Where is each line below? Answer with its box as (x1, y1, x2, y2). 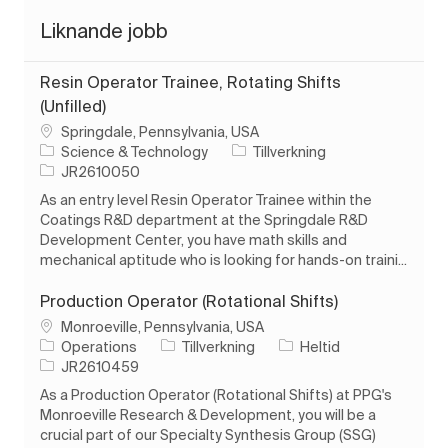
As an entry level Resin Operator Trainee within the (40, 191, 372, 208)
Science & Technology (61, 143, 208, 160)
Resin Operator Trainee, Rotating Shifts (40, 72, 341, 91)
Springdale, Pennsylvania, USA (61, 123, 259, 140)
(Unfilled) (40, 96, 106, 115)
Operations (61, 338, 137, 355)
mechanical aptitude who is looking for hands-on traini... (40, 251, 407, 268)
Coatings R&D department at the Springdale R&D (40, 211, 368, 228)
